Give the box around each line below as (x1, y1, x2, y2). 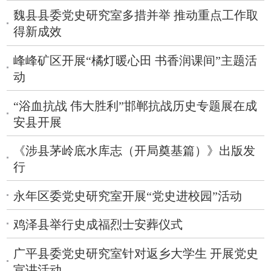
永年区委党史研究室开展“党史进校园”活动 (13, 189, 243, 203)
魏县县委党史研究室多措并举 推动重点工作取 (13, 9, 259, 22)
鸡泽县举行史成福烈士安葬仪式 (13, 218, 183, 232)
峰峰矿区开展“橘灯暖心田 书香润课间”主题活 (13, 54, 258, 67)
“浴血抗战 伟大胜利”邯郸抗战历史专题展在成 (13, 99, 258, 113)
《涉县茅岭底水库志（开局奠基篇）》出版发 (13, 144, 256, 157)
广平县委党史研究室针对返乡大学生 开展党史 (13, 247, 259, 260)
